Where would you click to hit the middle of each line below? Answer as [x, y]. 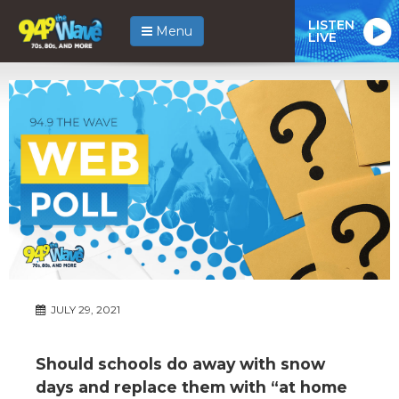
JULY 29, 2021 [84, 309]
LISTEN [331, 24]
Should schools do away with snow [180, 363]
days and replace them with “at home [191, 387]
